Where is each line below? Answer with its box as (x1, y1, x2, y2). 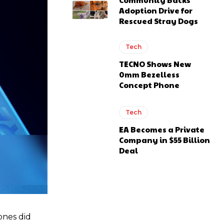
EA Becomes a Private (119, 123, 205, 134)
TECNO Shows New (119, 58, 191, 69)
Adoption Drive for (119, 5, 193, 16)
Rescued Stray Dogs (119, 15, 198, 26)
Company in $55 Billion (119, 134, 210, 145)
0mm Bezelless (119, 68, 180, 79)
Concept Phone (119, 79, 180, 90)
